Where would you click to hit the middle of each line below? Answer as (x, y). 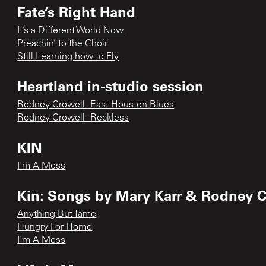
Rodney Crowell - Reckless (73, 118)
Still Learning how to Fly (68, 57)
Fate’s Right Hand (77, 11)
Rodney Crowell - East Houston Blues (96, 105)
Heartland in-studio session (111, 85)
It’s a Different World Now (71, 31)
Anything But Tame (57, 214)
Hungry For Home (55, 227)
